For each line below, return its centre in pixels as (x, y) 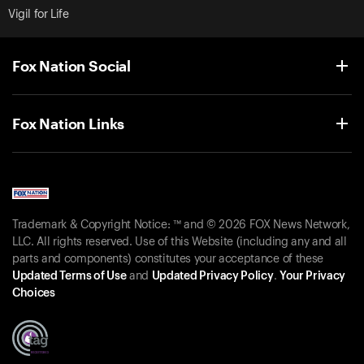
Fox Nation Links (69, 123)
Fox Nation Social (72, 65)
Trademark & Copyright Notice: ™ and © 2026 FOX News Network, (181, 225)
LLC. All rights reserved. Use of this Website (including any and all (180, 243)
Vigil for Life (39, 14)
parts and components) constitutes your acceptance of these (168, 260)
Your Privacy (312, 277)
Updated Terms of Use (69, 277)
